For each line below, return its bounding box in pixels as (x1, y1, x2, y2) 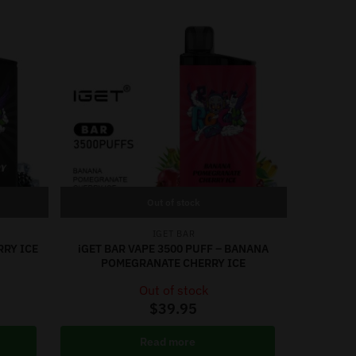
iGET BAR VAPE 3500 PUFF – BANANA (78, 242, 269, 257)
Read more (139, 334, 195, 349)
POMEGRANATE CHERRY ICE (101, 256, 246, 271)
